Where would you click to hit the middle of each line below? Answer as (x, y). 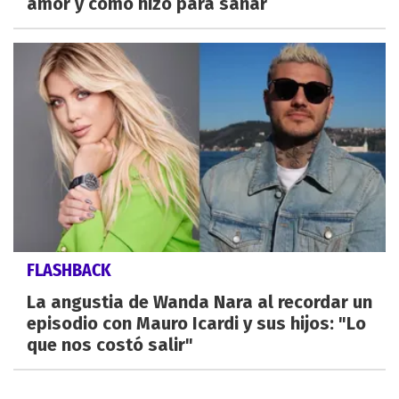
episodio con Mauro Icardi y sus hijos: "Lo (196, 323)
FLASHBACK (69, 269)
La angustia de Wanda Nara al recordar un (199, 301)
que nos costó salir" (110, 344)
